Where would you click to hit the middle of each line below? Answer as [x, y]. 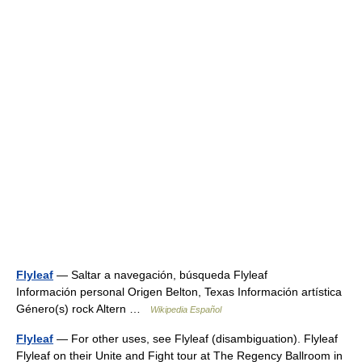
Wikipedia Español [186, 309]
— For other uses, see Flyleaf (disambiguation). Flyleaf [196, 339]
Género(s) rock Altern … [83, 309]
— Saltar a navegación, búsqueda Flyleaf [160, 275]
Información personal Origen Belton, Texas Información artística [179, 292]
